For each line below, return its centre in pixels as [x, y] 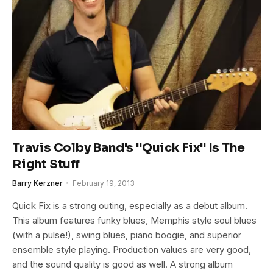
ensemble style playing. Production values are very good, [132, 250]
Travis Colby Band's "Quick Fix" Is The [129, 148]
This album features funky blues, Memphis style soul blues [134, 221]
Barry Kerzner [37, 183]
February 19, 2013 [104, 183]
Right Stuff [46, 165]
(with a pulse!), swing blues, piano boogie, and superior [127, 235]
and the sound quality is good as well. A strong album [122, 264]
